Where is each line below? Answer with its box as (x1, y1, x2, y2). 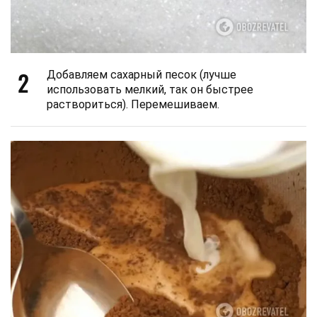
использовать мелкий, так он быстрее (47, 82, 253, 96)
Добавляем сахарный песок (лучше (47, 67, 236, 81)
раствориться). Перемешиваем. (47, 97, 219, 111)
